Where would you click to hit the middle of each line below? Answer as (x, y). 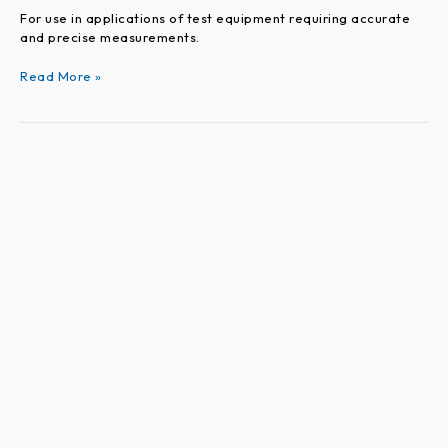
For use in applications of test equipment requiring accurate (215, 18)
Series (39, 176)
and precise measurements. (110, 37)
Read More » (61, 75)
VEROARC (51, 157)
